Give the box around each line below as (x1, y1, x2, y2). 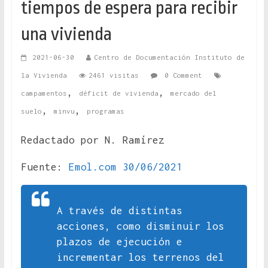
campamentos (20, 89, 67, 98)
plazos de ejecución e (56, 236, 182, 248)
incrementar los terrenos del (56, 251, 224, 264)
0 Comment (160, 71, 202, 80)
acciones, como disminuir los (56, 220, 224, 233)
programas (86, 107, 124, 115)
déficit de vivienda (78, 89, 159, 98)
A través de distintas (56, 205, 182, 217)
